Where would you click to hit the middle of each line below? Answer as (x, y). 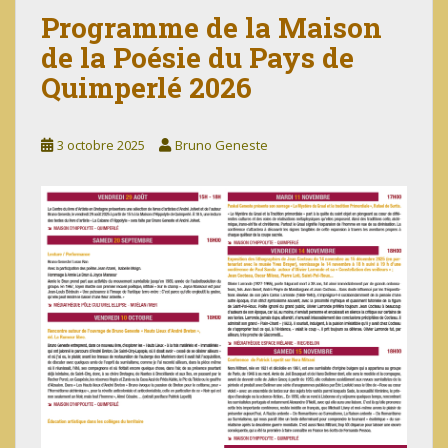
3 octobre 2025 (101, 144)
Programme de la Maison (211, 27)
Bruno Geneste (221, 144)
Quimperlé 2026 (146, 87)
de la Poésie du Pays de (197, 57)
